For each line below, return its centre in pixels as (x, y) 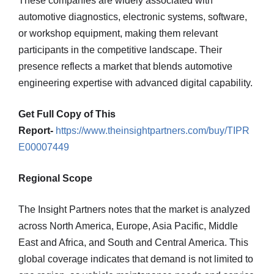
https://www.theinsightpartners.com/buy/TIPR (153, 131)
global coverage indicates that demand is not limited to (136, 259)
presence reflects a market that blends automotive (125, 66)
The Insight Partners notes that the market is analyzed (134, 209)
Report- (36, 131)
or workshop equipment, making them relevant (118, 33)
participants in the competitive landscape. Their (120, 50)
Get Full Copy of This (67, 114)
